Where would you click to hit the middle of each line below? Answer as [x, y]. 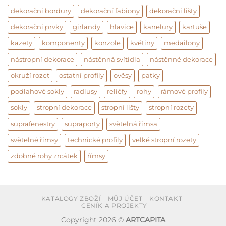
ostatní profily [81, 75]
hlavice [122, 27]
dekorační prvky [37, 27]
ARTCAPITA [145, 220]
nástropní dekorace [42, 59]
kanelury [158, 27]
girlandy [87, 27]
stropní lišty [120, 107]
